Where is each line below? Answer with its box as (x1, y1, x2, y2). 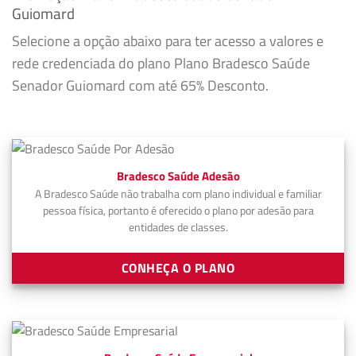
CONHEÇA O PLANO (122, 257, 234, 277)
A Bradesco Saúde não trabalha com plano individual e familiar (34, 186, 322, 203)
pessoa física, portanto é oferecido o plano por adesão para (42, 203, 314, 219)
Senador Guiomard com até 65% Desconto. (12, 75, 269, 97)
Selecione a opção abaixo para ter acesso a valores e (12, 30, 323, 52)
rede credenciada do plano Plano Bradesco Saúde (12, 52, 310, 75)
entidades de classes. (128, 219, 228, 236)
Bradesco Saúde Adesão (116, 167, 240, 186)
